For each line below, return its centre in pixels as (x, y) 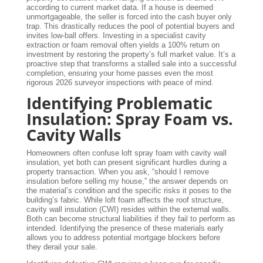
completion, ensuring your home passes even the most (119, 73)
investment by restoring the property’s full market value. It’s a (131, 54)
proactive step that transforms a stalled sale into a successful (131, 63)
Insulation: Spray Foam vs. (129, 119)
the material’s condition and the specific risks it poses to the (129, 190)
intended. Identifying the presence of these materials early (125, 228)
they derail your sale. (62, 247)
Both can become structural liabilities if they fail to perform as (131, 218)
